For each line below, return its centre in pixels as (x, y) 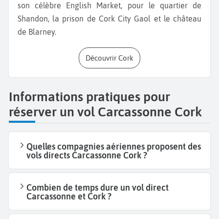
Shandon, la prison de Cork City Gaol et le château (109, 18)
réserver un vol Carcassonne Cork (105, 111)
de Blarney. (37, 32)
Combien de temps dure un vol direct (98, 187)
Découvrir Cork (112, 58)
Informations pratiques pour (89, 96)
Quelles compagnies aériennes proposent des (114, 146)
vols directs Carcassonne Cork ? (87, 155)
